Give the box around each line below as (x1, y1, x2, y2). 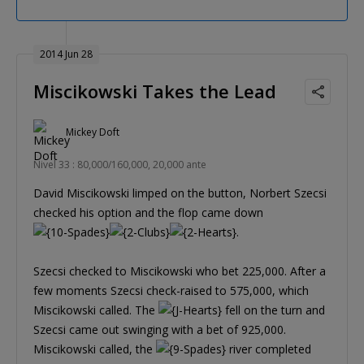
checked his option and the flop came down (33, 204, 263, 220)
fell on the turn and (222, 301, 325, 318)
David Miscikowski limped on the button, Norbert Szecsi (33, 184, 327, 201)
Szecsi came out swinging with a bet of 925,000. (33, 321, 286, 337)
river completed (226, 340, 311, 357)
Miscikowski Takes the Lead (33, 78, 276, 103)
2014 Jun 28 (40, 46, 93, 61)
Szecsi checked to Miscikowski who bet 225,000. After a (33, 262, 326, 279)
